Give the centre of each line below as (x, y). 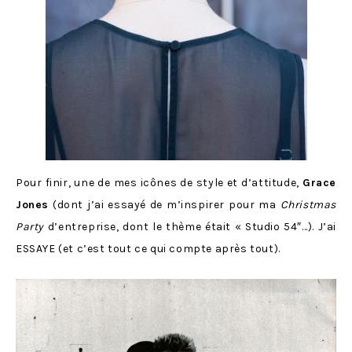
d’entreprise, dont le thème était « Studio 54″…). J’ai (190, 226)
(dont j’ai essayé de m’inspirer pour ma (165, 204)
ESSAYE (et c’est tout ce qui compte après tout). (148, 248)
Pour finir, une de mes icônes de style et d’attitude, (159, 182)
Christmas (308, 204)
